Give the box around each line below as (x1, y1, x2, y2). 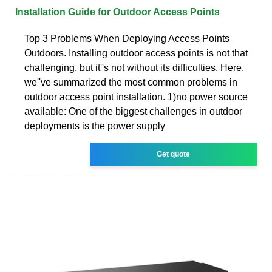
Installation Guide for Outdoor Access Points (15, 6, 220, 17)
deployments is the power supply (24, 120, 165, 131)
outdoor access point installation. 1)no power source (24, 91, 248, 102)
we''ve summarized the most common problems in (24, 76, 237, 87)
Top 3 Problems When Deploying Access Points (24, 33, 229, 44)
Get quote (157, 149, 191, 158)
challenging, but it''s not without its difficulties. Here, (24, 62, 244, 73)
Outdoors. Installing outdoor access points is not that (24, 47, 248, 58)
